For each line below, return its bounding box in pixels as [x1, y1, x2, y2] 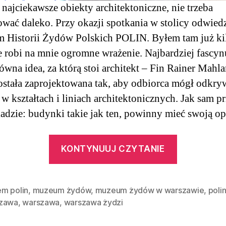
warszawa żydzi [64, 197, 123, 208]
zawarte [177, 151, 216, 164]
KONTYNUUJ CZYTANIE [61, 144, 165, 154]
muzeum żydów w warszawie [95, 185, 204, 196]
